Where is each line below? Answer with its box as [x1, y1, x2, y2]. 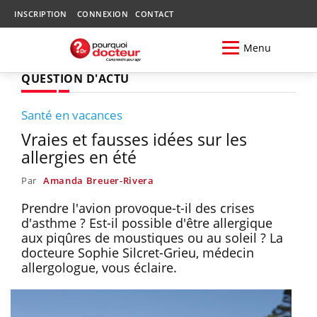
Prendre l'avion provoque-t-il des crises [21, 199, 255, 217]
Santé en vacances [21, 106, 122, 123]
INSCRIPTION [14, 8, 67, 19]
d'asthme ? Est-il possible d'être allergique [21, 214, 272, 231]
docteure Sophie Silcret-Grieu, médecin [21, 243, 254, 261]
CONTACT [135, 8, 174, 19]
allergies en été [21, 145, 137, 168]
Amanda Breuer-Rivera [42, 173, 154, 187]
